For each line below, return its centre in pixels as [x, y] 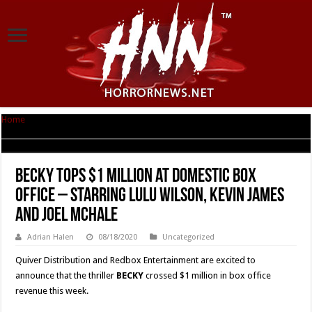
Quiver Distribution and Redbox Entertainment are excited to [136, 260]
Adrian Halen [51, 237]
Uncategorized [189, 237]
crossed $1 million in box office [209, 275]
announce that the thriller [66, 275]
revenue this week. [52, 291]
